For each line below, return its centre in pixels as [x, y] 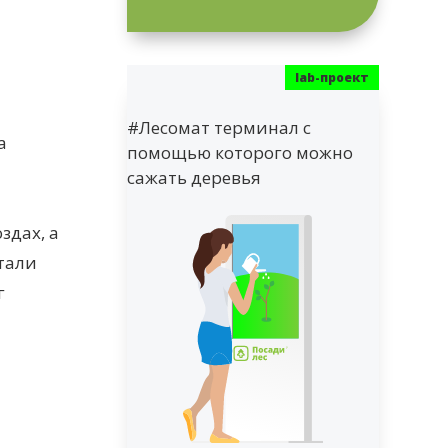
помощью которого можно [240, 152]
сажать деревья [194, 177]
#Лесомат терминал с [219, 127]
